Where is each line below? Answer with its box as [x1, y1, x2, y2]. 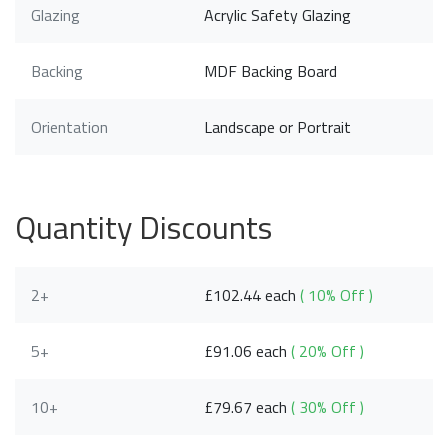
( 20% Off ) [291, 338, 365, 363]
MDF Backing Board [204, 58, 338, 83]
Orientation [31, 114, 108, 139]
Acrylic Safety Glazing [204, 2, 352, 27]
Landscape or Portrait [204, 114, 352, 139]
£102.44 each [204, 282, 301, 307]
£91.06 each [204, 338, 292, 363]
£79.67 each [204, 394, 292, 419]
